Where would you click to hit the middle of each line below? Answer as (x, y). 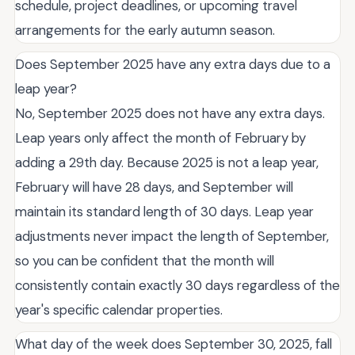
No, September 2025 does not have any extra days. (170, 113)
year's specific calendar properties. (119, 309)
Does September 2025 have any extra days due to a (173, 64)
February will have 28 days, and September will (154, 187)
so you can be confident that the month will (145, 260)
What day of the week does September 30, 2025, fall (174, 344)
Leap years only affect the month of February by (160, 137)
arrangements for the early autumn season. (145, 30)
